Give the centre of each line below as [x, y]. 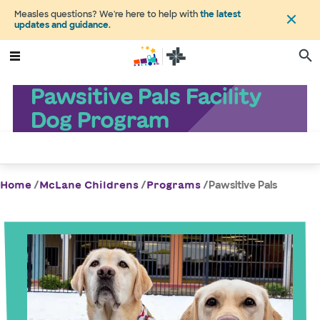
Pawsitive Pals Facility [145, 96]
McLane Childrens [89, 185]
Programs [174, 185]
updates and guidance [61, 25]
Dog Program [99, 120]
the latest [220, 14]
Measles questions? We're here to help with [107, 14]
